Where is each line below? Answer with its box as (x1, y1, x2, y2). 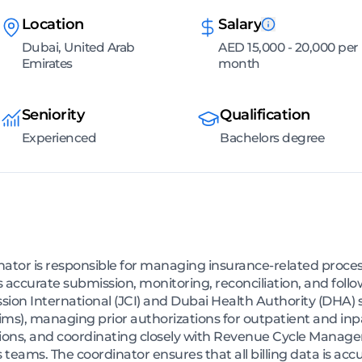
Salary (218, 15, 261, 33)
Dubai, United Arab (21, 39, 135, 55)
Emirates (21, 55, 73, 71)
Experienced (21, 129, 96, 145)
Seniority (21, 105, 84, 124)
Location (21, 15, 84, 33)
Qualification (220, 105, 310, 124)
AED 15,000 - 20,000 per (218, 39, 358, 55)
